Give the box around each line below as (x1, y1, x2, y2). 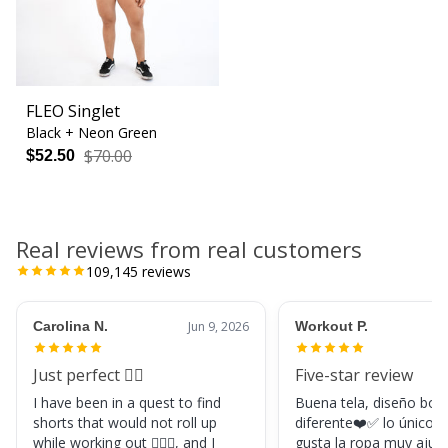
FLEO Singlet (26, 99, 121, 122)
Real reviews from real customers (16, 233, 362, 264)
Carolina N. (33, 317, 108, 334)
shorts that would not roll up (33, 412, 217, 432)
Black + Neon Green (26, 122, 158, 142)
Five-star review (295, 363, 413, 386)
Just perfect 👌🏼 (33, 363, 144, 386)
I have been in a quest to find (33, 392, 221, 412)
